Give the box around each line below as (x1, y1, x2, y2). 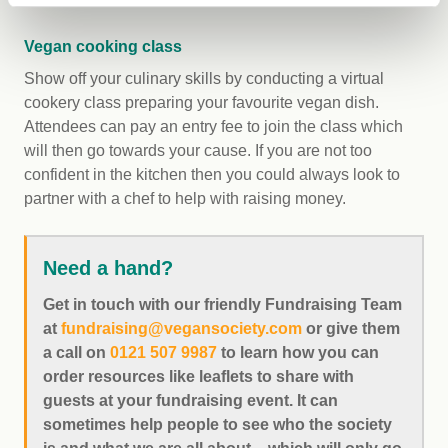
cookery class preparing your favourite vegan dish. (24, 93, 379, 111)
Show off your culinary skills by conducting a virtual (24, 69, 384, 87)
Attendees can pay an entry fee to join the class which (24, 117, 403, 135)
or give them (302, 319, 400, 337)
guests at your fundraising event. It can (43, 391, 338, 409)
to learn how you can (217, 343, 379, 361)
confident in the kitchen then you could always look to (24, 165, 400, 183)
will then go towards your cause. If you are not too (24, 141, 372, 159)
